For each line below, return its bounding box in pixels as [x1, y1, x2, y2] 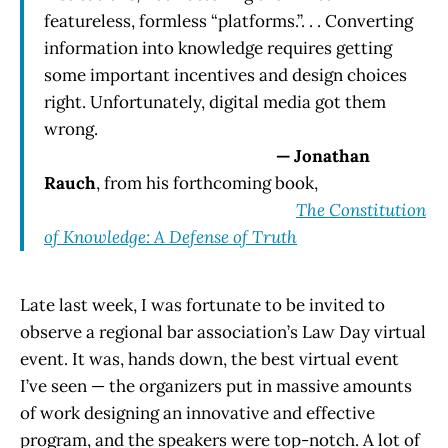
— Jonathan [276, 144, 370, 167]
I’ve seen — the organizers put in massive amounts [20, 374, 412, 397]
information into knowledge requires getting [44, 36, 392, 59]
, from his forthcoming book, [96, 171, 318, 194]
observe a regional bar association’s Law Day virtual [20, 320, 426, 343]
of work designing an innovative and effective [20, 401, 375, 424]
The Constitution [296, 198, 426, 221]
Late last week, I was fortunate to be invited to [20, 293, 385, 316]
